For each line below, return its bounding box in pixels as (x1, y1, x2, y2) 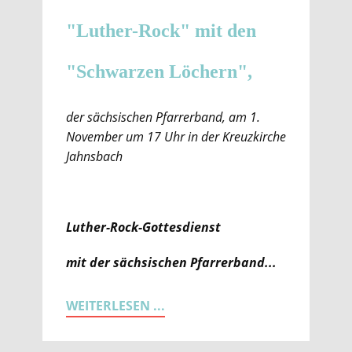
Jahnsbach (66, 148, 123, 165)
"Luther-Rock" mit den (66, 20, 256, 41)
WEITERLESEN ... (66, 297, 165, 314)
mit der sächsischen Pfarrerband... (66, 254, 277, 271)
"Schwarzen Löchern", (66, 61, 252, 82)
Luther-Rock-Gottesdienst (66, 218, 221, 236)
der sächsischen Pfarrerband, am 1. (66, 108, 260, 126)
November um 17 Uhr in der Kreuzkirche (66, 128, 286, 145)
